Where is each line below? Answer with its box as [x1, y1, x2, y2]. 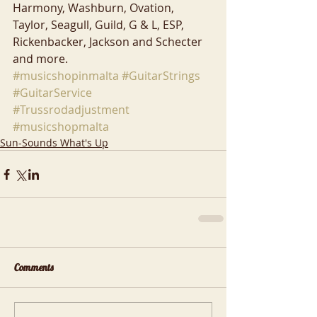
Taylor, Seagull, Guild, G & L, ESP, [13, 17, 187, 33]
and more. [13, 51, 68, 67]
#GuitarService [13, 85, 92, 101]
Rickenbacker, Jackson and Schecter [13, 34, 205, 50]
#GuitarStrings [122, 68, 200, 84]
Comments [14, 261, 53, 275]
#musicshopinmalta [13, 68, 119, 84]
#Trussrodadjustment [13, 102, 129, 118]
